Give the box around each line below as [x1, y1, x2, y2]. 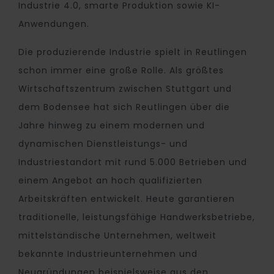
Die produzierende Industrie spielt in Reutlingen [18, 46, 247, 59]
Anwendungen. [18, 18, 89, 31]
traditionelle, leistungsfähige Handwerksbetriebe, [18, 211, 255, 224]
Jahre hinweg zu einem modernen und [18, 119, 205, 132]
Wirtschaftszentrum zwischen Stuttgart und [18, 83, 232, 95]
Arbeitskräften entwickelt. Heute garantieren [18, 193, 235, 206]
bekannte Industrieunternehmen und [18, 248, 198, 261]
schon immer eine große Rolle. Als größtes [18, 64, 224, 77]
